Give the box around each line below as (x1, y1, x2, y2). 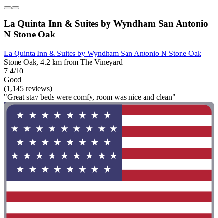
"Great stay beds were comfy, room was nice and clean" (4, 92, 176, 101)
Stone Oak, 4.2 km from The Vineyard (4, 57, 123, 66)
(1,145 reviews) (4, 84, 52, 92)
